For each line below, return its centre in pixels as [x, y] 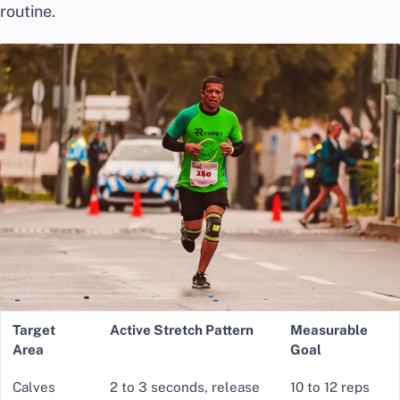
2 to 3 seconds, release [184, 387]
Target [33, 329]
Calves [33, 387]
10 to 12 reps [329, 387]
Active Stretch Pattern [181, 329]
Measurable [329, 329]
